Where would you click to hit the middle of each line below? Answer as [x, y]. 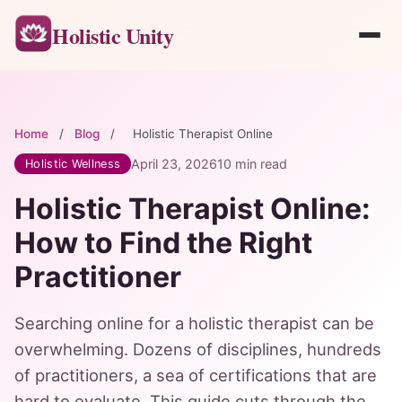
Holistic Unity [113, 35]
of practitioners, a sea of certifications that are [196, 375]
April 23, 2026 [175, 164]
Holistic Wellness [73, 164]
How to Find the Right [163, 243]
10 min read [253, 164]
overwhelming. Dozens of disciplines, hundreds [198, 349]
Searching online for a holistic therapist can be [194, 323]
